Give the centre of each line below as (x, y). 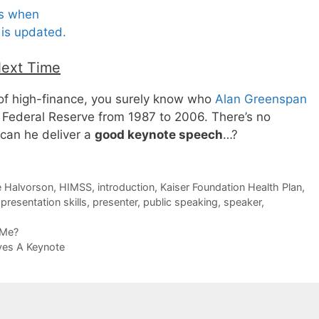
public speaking (181, 202)
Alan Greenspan (261, 99)
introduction (126, 187)
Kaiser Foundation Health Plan (231, 187)
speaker (242, 202)
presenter (115, 202)
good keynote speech (159, 135)
